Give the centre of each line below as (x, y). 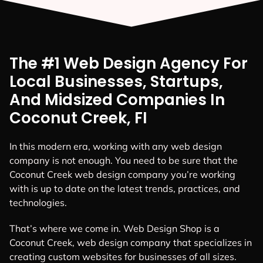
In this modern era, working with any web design (116, 146)
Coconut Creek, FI (78, 118)
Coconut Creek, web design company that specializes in (131, 242)
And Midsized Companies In (117, 100)
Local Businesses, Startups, (116, 82)
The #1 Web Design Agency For (129, 64)
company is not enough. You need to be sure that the (124, 161)
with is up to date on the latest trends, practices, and (125, 189)
